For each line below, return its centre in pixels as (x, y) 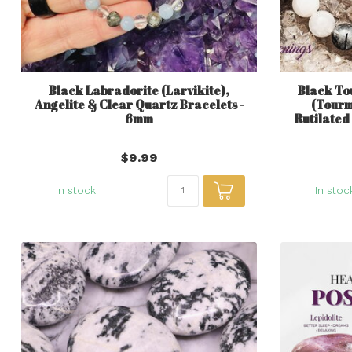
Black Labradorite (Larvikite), (139, 90)
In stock (75, 190)
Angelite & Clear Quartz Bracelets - (139, 104)
